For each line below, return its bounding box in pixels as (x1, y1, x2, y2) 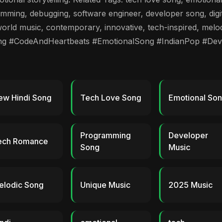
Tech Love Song (80, 93, 141, 103)
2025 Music (168, 180, 213, 190)
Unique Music (80, 180, 130, 190)
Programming (80, 130, 131, 140)
